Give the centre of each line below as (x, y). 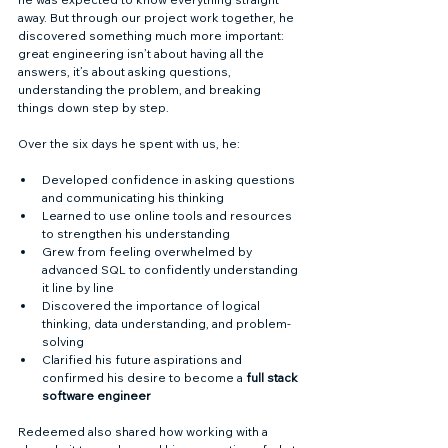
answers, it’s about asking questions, (126, 71)
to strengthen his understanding (136, 233)
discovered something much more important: (152, 35)
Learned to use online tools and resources (168, 215)
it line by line (78, 287)
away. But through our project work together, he (157, 17)
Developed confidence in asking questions (170, 179)
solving (63, 341)
